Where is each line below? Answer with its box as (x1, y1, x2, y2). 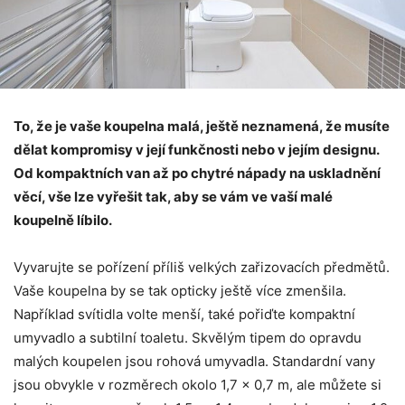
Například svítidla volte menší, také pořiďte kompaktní (14, 305, 355, 323)
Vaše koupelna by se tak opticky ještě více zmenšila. (14, 281, 346, 299)
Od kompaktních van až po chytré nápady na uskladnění (14, 164, 381, 182)
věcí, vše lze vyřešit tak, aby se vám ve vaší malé (14, 187, 333, 205)
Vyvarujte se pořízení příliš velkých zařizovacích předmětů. (14, 258, 390, 276)
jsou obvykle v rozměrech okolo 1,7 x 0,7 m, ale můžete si (14, 375, 381, 393)
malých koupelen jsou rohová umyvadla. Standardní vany (14, 352, 375, 370)
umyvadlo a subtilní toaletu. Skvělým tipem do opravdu (14, 328, 362, 346)
